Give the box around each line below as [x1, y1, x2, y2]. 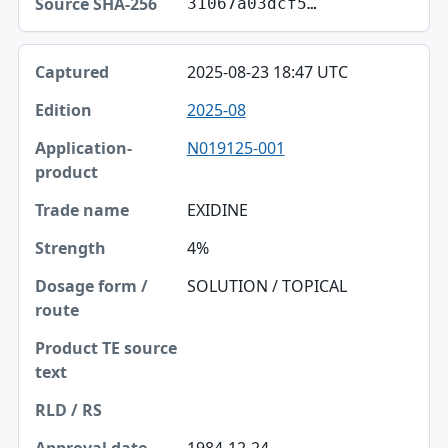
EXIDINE [186, 199, 248, 222]
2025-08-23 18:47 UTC [186, 61, 348, 84]
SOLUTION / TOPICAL [186, 275, 347, 298]
